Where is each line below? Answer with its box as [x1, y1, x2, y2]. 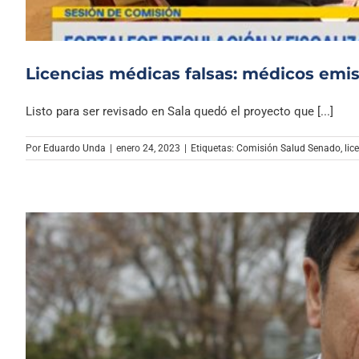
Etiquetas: [191, 142, 236, 154]
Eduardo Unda [43, 142, 106, 154]
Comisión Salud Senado [236, 142, 341, 154]
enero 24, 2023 [116, 142, 180, 154]
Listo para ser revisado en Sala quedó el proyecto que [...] [26, 103, 333, 119]
